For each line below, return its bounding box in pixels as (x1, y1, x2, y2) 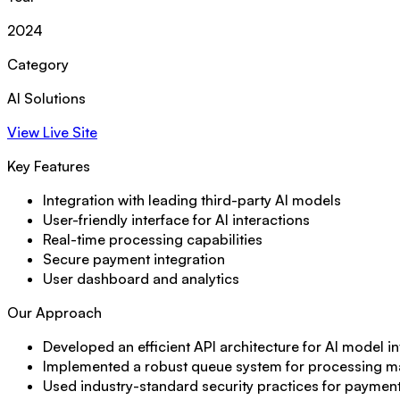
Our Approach (7, 303, 102, 321)
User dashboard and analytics (43, 269, 239, 287)
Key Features (7, 156, 90, 175)
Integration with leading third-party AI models (43, 190, 341, 209)
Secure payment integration (43, 249, 225, 268)
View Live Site (7, 122, 97, 141)
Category (7, 54, 69, 73)
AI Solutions (7, 88, 86, 107)
